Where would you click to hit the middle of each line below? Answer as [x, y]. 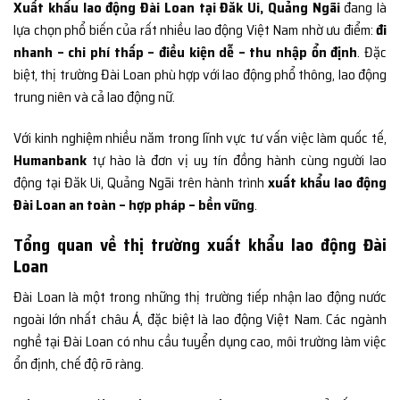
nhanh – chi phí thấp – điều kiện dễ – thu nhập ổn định [186, 52]
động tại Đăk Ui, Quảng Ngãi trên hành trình [141, 182]
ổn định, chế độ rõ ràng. [79, 363]
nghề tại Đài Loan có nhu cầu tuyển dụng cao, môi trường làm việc [200, 341]
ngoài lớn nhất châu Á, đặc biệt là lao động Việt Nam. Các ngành [200, 319]
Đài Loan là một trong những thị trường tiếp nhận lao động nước [200, 296]
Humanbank [50, 160]
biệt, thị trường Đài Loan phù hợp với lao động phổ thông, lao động [200, 74]
